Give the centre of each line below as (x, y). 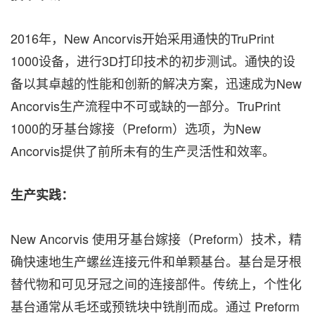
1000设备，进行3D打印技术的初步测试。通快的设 (153, 61)
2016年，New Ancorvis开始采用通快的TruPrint (142, 38)
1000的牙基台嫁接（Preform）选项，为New (136, 128)
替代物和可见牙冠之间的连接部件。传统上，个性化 (156, 284)
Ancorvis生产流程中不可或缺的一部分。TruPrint (146, 106)
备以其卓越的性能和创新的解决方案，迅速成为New (156, 83)
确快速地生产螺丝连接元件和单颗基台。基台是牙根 (156, 261)
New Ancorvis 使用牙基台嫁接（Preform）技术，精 (156, 239)
